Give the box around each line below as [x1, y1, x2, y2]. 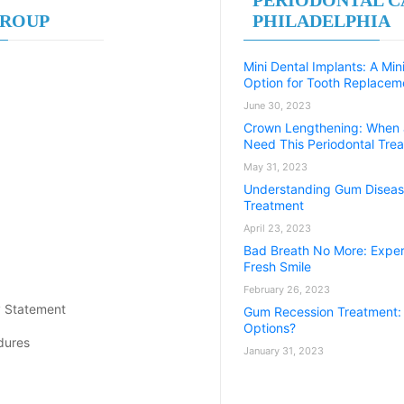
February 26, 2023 [243, 282, 330, 296]
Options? [243, 319, 296, 335]
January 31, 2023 [243, 344, 324, 357]
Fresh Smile [243, 258, 311, 274]
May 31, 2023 [243, 160, 308, 173]
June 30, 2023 [243, 98, 311, 112]
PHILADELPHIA [252, 10, 390, 31]
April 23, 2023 [243, 221, 311, 234]
